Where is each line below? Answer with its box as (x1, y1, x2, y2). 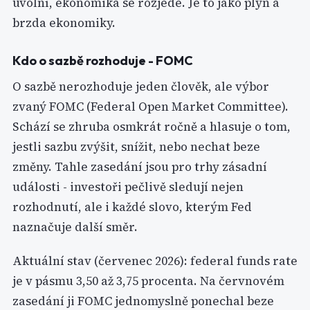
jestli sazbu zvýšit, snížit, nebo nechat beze (12, 138, 260, 155)
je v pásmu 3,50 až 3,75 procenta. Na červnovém (12, 273, 284, 289)
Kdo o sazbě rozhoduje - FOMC (12, 53, 193, 69)
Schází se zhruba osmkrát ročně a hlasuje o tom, (12, 118, 291, 135)
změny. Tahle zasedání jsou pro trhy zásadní (12, 158, 267, 175)
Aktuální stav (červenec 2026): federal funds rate (12, 253, 298, 269)
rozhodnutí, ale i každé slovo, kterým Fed (12, 199, 252, 215)
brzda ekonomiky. (12, 15, 116, 31)
